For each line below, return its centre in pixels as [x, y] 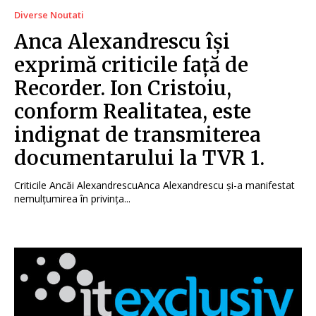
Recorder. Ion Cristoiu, [123, 89]
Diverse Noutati [49, 15]
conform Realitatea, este [133, 112]
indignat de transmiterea [138, 135]
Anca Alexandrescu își [122, 42]
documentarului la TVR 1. [139, 158]
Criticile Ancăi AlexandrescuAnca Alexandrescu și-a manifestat [154, 186]
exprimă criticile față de [131, 65]
